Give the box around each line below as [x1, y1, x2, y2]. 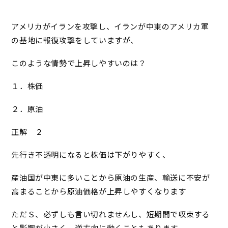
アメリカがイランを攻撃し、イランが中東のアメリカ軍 [11, 21, 209, 32]
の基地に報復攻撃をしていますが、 [11, 35, 138, 45]
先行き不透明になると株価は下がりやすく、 [11, 150, 170, 160]
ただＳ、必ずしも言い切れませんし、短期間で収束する [11, 209, 210, 219]
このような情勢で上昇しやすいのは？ [11, 58, 147, 68]
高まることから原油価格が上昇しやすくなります [11, 186, 186, 196]
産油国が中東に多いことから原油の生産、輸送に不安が [11, 173, 210, 183]
